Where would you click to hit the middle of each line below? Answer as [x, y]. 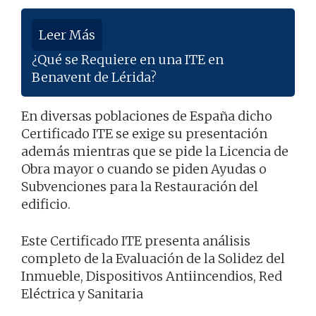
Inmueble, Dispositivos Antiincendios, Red [152, 276]
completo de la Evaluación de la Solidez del [153, 259]
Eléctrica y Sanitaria [82, 294]
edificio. [46, 205]
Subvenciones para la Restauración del [140, 187]
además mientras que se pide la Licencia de [155, 152]
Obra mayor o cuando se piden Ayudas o [144, 169]
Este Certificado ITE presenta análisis [136, 241]
